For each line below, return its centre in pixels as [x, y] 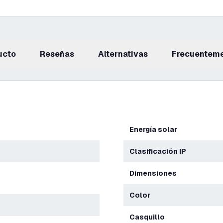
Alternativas [126, 54]
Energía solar [156, 129]
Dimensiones [156, 173]
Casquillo [150, 217]
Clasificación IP [161, 151]
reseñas [60, 54]
